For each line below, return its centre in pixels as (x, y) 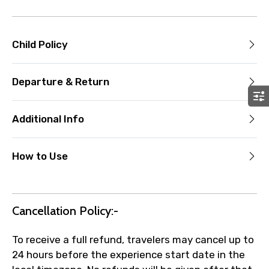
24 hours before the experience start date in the (128, 255)
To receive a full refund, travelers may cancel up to (133, 240)
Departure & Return (61, 81)
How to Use (40, 156)
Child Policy (40, 44)
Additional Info (48, 119)
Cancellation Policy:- (65, 211)
